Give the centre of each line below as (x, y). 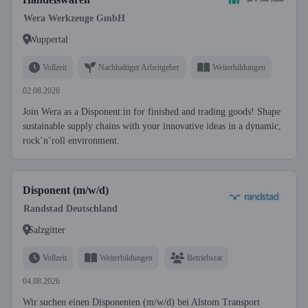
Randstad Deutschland (70, 209)
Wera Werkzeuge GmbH (74, 18)
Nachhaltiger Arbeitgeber (139, 67)
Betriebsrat (205, 257)
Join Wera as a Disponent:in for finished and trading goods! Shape (152, 112)
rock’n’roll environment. (71, 141)
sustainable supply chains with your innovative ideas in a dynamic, (152, 126)
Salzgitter (47, 230)
